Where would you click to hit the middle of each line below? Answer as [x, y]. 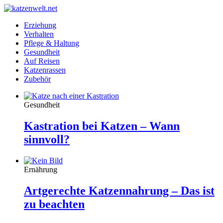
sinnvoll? [47, 139]
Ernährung [41, 169]
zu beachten [54, 204]
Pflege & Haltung [52, 43]
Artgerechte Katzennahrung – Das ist [119, 190]
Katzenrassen [45, 70]
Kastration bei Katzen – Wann [102, 126]
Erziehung [40, 25]
